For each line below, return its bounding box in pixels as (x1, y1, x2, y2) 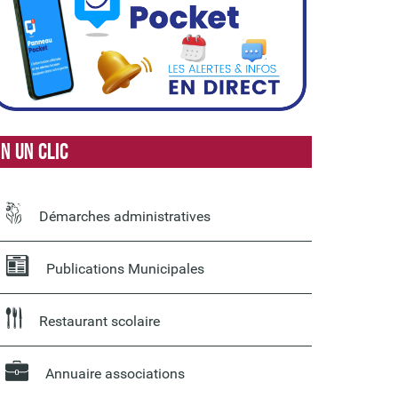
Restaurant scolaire (36, 313, 160, 330)
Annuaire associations (42, 365, 185, 383)
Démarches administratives (36, 208, 211, 226)
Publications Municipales (43, 260, 204, 278)
